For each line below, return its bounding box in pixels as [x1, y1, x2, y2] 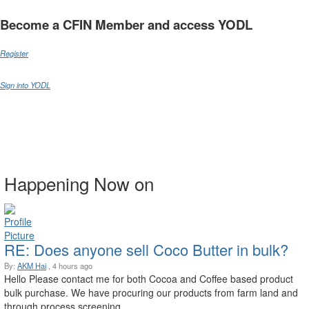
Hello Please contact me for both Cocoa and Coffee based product [4, 272, 293, 286]
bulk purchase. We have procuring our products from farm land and [4, 286, 298, 300]
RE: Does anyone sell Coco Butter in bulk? [4, 239, 288, 261]
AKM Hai [17, 260, 46, 272]
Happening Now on [4, 170, 154, 197]
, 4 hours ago [46, 260, 92, 272]
